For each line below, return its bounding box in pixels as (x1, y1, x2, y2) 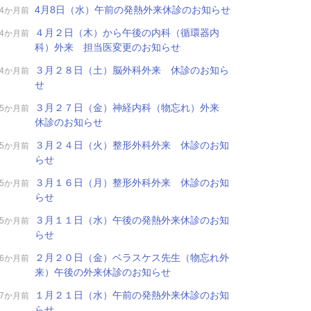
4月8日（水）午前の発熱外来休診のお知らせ (35, 4, 230, 15)
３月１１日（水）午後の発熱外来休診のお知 (35, 215, 229, 226)
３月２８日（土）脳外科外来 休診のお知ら (35, 65, 229, 76)
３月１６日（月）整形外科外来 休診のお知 (35, 177, 229, 188)
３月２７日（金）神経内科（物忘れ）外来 (35, 102, 229, 113)
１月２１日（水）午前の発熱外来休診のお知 (35, 289, 229, 301)
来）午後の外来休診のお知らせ (35, 267, 171, 278)
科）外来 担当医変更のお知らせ (35, 42, 180, 53)
